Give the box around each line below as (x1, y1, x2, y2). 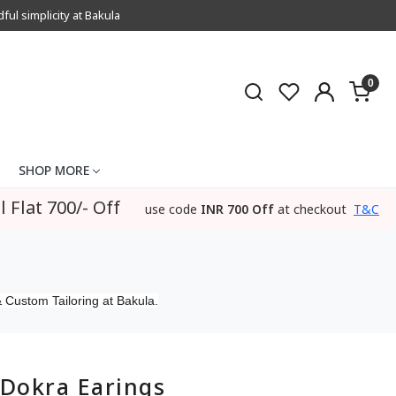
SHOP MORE (18, 161, 89, 179)
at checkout (278, 201, 346, 218)
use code (145, 201, 197, 218)
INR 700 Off (201, 201, 274, 218)
